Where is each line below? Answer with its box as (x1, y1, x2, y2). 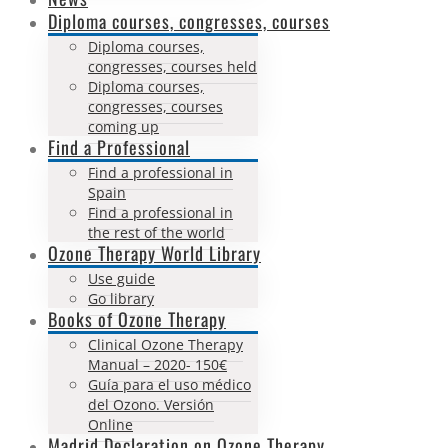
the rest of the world (88, 222, 225, 242)
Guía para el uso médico (88, 374, 251, 394)
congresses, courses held (88, 56, 257, 76)
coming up (88, 116, 159, 136)
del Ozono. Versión (88, 394, 214, 414)
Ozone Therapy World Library (48, 239, 261, 266)
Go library (88, 288, 154, 308)
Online (88, 414, 133, 434)
